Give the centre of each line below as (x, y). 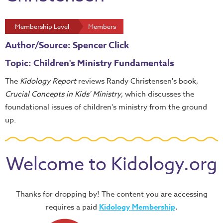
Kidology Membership (137, 207)
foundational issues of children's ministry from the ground (106, 107)
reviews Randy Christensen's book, (137, 81)
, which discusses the (158, 94)
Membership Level (42, 26)
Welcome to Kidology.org (111, 165)
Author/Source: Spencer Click (67, 45)
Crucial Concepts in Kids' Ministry (63, 94)
